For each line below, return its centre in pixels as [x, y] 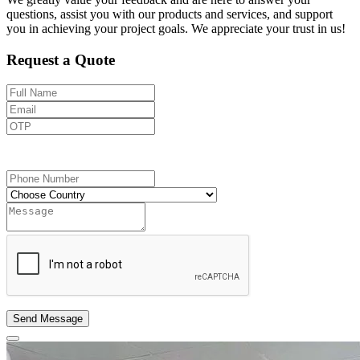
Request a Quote [61, 60]
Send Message [48, 318]
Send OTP [74, 147]
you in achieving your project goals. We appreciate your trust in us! [176, 29]
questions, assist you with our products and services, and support [170, 14]
